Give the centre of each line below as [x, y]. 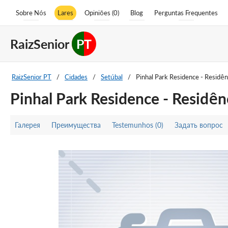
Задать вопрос [199, 125]
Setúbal [112, 77]
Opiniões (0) [102, 12]
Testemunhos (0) [138, 125]
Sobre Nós [31, 12]
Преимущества [76, 125]
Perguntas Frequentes [186, 12]
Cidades [76, 77]
